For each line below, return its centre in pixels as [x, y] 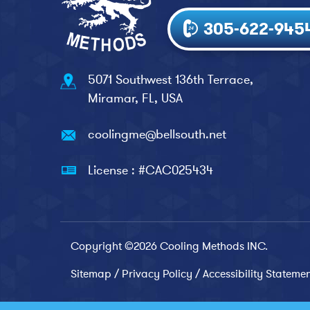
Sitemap [91, 274]
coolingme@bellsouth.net [157, 134]
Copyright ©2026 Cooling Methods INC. [169, 246]
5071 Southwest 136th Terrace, [171, 80]
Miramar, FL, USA [135, 98]
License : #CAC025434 [151, 170]
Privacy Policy [157, 274]
